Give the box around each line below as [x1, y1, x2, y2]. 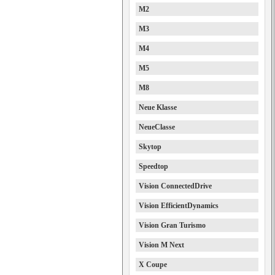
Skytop [139, 142, 161, 151]
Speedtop [139, 162, 168, 171]
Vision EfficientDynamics [139, 201, 219, 210]
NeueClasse [139, 123, 175, 131]
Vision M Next [139, 241, 184, 249]
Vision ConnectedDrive [139, 182, 212, 190]
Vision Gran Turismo [139, 221, 206, 230]
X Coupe [139, 260, 167, 269]
